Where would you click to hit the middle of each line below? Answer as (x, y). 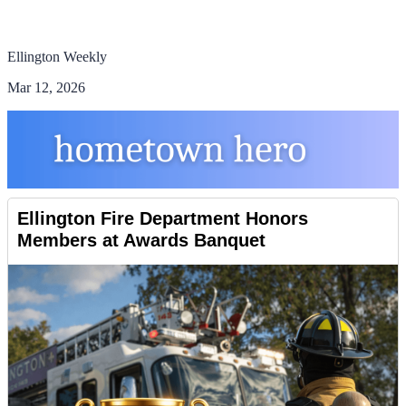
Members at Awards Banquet (141, 240)
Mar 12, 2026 (46, 87)
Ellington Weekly (57, 57)
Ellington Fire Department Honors (163, 218)
